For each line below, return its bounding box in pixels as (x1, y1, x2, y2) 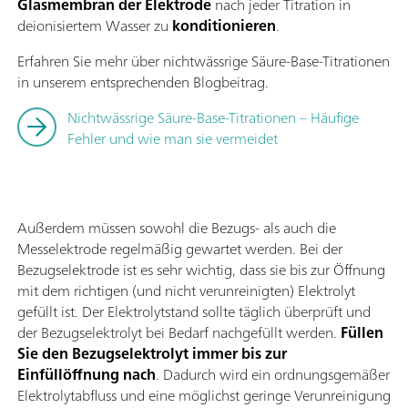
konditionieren (172, 12, 276, 38)
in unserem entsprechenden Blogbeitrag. (17, 68, 269, 95)
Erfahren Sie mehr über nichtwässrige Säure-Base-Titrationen (17, 47, 390, 74)
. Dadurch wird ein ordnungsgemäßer (156, 361, 390, 387)
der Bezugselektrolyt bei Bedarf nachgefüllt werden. (17, 319, 337, 345)
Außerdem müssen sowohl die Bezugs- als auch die (17, 214, 336, 240)
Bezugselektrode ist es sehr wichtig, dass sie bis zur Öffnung (17, 256, 385, 282)
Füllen (337, 319, 383, 345)
